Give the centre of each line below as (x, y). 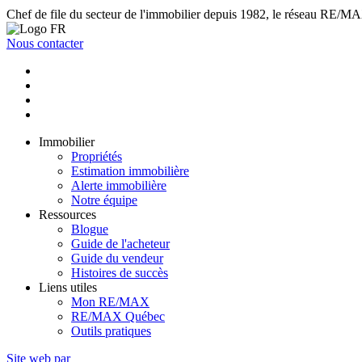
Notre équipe (104, 200)
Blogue (90, 229)
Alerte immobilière (119, 185)
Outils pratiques (111, 330)
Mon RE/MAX (110, 301)
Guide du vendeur (117, 258)
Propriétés (97, 156)
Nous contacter (45, 43)
